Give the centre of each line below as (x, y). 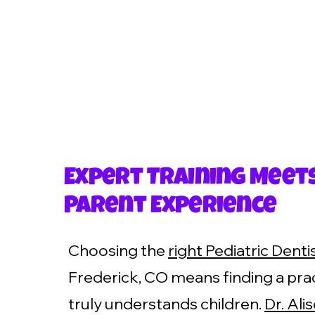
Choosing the (118, 250)
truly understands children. (166, 304)
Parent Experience (171, 207)
